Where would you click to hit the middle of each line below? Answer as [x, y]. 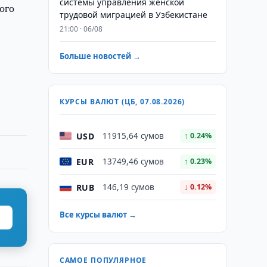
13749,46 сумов [133, 162]
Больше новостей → [100, 56]
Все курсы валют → [98, 215]
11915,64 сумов [133, 136]
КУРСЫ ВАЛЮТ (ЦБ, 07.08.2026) [122, 102]
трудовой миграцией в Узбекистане [133, 15]
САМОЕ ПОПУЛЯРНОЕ [103, 260]
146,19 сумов [128, 187]
